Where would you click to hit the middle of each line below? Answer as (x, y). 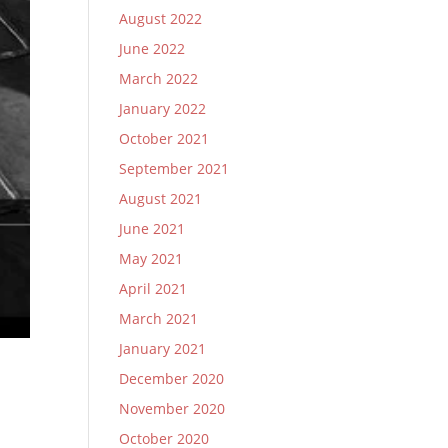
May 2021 (151, 258)
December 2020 (172, 378)
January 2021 (163, 348)
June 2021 (152, 228)
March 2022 (159, 78)
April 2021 (153, 288)
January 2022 (163, 108)
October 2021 (164, 138)
